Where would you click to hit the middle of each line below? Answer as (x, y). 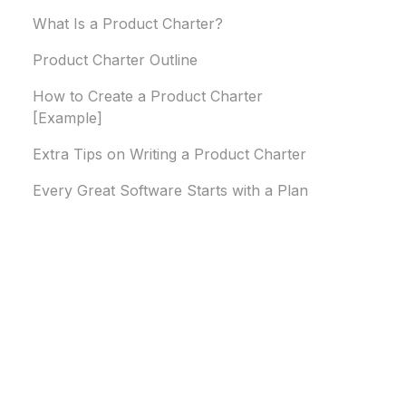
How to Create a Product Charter (148, 97)
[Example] (68, 118)
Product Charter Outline (117, 60)
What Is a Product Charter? (128, 24)
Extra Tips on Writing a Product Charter (169, 155)
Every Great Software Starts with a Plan (170, 191)
